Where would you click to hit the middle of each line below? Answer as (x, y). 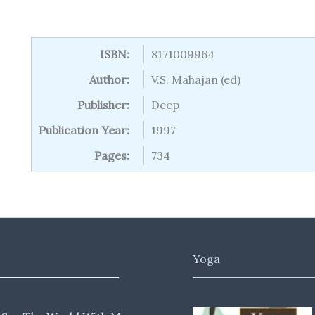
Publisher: (103, 105)
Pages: (112, 155)
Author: (109, 79)
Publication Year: (84, 130)
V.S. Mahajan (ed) (196, 79)
